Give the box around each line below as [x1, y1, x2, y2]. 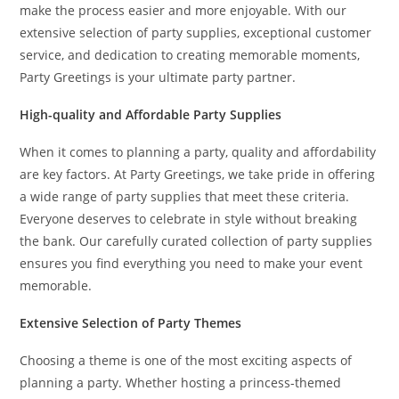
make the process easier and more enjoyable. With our [20, 2, 347, 19]
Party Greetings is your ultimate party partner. [20, 69, 297, 85]
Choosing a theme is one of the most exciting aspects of [20, 352, 353, 369]
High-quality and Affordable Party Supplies [20, 106, 282, 123]
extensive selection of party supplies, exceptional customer [20, 24, 372, 41]
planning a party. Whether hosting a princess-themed [20, 374, 342, 391]
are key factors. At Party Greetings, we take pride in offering [20, 166, 376, 183]
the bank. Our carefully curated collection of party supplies [20, 232, 373, 249]
